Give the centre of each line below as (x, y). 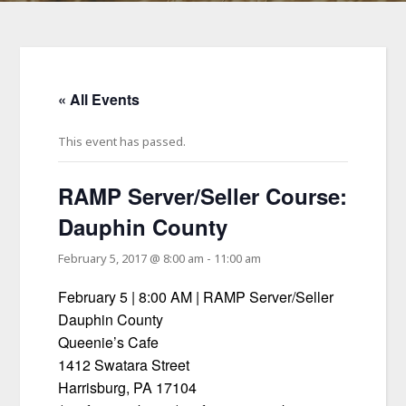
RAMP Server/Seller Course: (203, 196)
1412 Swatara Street (124, 365)
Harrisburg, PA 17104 (128, 388)
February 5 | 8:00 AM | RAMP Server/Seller (196, 297)
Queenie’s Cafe (109, 343)
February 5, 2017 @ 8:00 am (131, 259)
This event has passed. (122, 142)
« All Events (99, 100)
